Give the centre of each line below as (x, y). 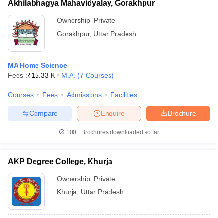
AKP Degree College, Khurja (60, 161)
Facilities (124, 95)
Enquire (113, 113)
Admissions (84, 95)
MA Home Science (37, 65)
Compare (43, 113)
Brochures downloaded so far (119, 132)
